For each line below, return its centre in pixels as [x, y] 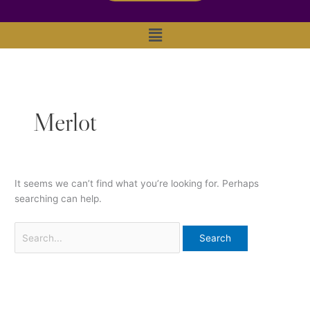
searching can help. [58, 198]
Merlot [65, 122]
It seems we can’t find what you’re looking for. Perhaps [137, 183]
